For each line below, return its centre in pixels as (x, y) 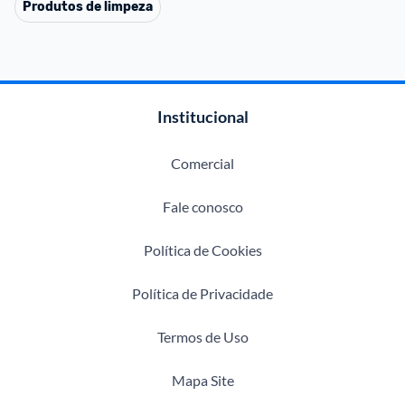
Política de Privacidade (202, 293)
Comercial (202, 163)
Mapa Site (202, 380)
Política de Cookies (202, 250)
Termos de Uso (202, 337)
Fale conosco (202, 207)
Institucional (202, 117)
